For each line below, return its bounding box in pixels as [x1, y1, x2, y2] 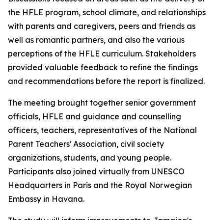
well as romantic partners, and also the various [8, 35, 185, 45]
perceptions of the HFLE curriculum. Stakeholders [8, 49, 196, 58]
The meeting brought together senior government [8, 98, 196, 108]
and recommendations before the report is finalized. [8, 76, 205, 86]
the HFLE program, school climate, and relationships [8, 7, 206, 17]
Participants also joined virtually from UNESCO [8, 166, 185, 176]
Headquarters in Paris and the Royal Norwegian [8, 180, 192, 190]
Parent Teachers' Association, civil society [8, 139, 164, 149]
